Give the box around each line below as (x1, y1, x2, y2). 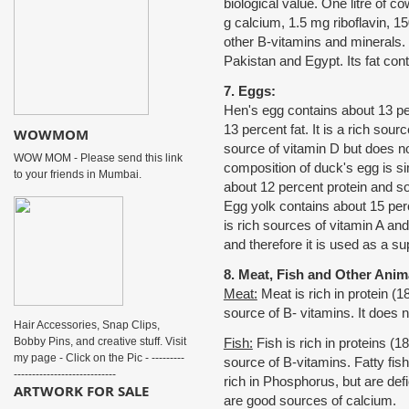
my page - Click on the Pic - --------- (13, 351, 184, 364)
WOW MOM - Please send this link (13, 152, 183, 164)
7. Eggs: (223, 83, 276, 99)
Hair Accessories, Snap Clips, (13, 319, 160, 331)
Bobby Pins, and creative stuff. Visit (13, 335, 186, 348)
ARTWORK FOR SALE (13, 382, 149, 400)
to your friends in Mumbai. (13, 168, 142, 181)
